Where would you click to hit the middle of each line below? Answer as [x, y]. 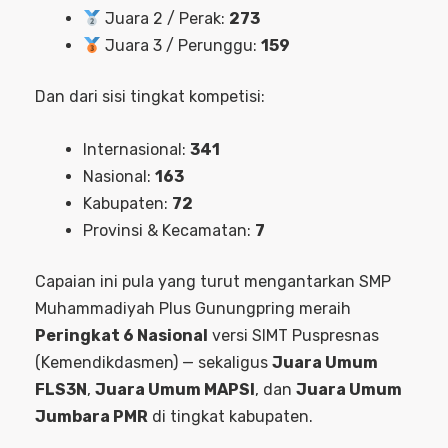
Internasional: [136, 149]
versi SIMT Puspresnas [293, 335]
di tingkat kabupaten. [230, 416]
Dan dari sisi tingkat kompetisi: [150, 96]
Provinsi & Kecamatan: [169, 230]
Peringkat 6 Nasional [121, 335]
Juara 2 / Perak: [165, 18]
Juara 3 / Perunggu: [181, 45]
